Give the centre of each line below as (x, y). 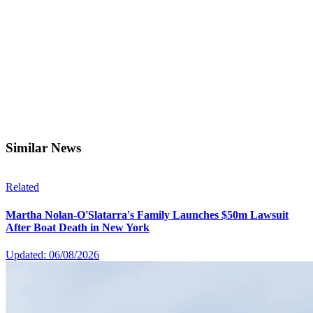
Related (22, 187)
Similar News (43, 147)
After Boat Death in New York (78, 227)
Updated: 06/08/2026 (52, 254)
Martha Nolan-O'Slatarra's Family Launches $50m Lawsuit (147, 214)
